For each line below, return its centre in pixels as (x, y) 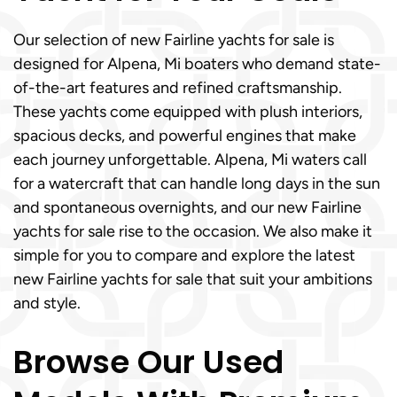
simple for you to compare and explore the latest (184, 255)
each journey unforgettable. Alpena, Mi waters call (190, 160)
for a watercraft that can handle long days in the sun (197, 183)
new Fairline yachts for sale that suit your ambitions (193, 279)
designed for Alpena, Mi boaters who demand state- (197, 64)
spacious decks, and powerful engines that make (185, 136)
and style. (47, 303)
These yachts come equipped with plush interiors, (188, 112)
